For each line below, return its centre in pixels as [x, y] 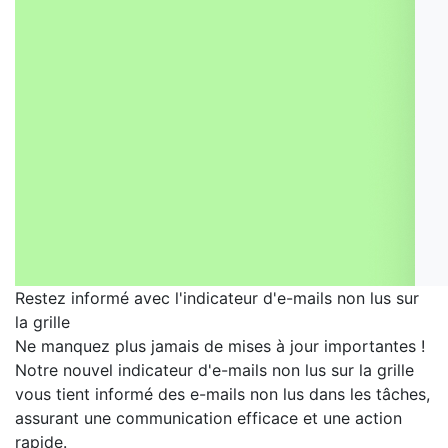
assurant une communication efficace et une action [208, 418]
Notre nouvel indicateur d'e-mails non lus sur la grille [214, 370]
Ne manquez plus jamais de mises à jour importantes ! [220, 346]
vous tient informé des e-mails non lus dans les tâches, [222, 394]
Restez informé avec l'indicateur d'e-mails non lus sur [217, 298]
